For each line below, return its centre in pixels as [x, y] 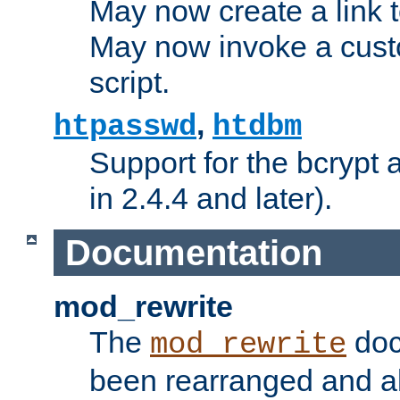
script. [129, 82]
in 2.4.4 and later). [211, 198]
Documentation [193, 252]
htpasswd [125, 126]
